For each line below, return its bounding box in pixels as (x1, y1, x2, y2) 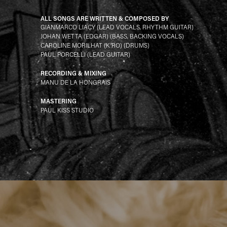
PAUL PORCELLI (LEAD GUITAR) (41, 51, 130, 59)
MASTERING (41, 97, 77, 105)
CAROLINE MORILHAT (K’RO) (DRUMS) (41, 42, 149, 50)
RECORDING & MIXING (41, 69, 106, 78)
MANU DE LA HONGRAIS (41, 79, 110, 87)
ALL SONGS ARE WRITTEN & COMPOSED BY (41, 14, 169, 23)
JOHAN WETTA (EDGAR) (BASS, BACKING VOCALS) (41, 32, 184, 41)
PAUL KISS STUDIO (41, 106, 94, 115)
